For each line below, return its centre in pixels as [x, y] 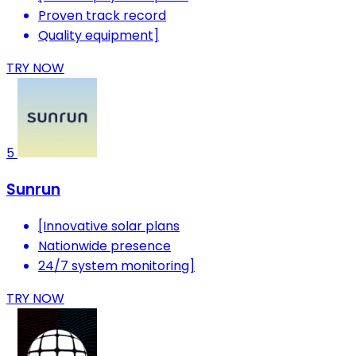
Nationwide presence [104, 246]
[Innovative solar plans [109, 226]
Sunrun [33, 189]
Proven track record [102, 16]
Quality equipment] [99, 36]
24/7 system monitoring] [116, 265]
